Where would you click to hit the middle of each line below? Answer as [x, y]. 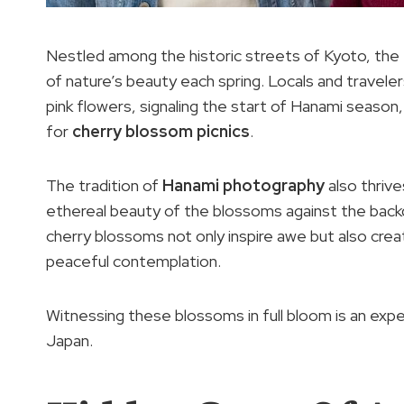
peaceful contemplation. [133, 262]
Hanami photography [243, 186]
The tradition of [104, 186]
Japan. [69, 341]
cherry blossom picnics [161, 132]
